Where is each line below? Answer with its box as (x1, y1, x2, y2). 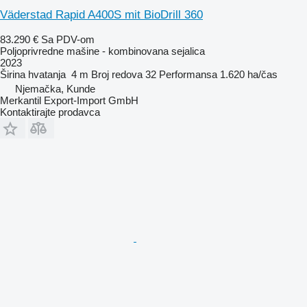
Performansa (159, 68, 217, 80)
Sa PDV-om (41, 33, 95, 45)
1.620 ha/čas (220, 68, 278, 80)
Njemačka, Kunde (15, 82, 95, 95)
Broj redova (91, 68, 143, 80)
